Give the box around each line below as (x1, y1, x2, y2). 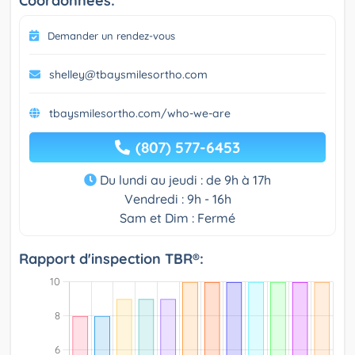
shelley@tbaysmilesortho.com (49, 67, 208, 82)
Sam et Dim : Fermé (120, 210, 235, 227)
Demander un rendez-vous (48, 29, 175, 43)
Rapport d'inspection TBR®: (19, 250, 204, 269)
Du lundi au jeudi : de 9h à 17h (97, 172, 271, 189)
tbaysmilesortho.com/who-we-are (49, 106, 231, 121)
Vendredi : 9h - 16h (124, 191, 231, 208)
